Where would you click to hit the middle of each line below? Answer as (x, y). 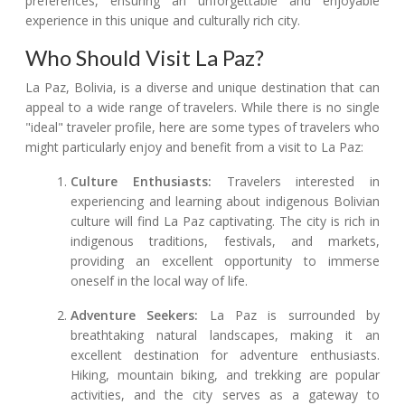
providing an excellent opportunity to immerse (225, 261)
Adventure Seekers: (135, 316)
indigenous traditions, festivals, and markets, (225, 241)
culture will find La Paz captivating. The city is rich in (225, 221)
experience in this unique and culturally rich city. (163, 21)
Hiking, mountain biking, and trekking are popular (225, 375)
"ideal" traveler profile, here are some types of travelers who (202, 127)
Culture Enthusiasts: (141, 182)
